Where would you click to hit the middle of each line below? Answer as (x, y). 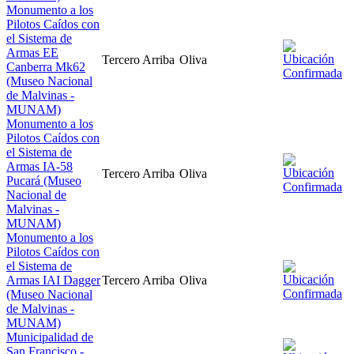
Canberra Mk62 (46, 66)
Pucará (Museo (44, 180)
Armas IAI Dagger (53, 280)
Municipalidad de (50, 337)
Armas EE (32, 52)
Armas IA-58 (40, 166)
